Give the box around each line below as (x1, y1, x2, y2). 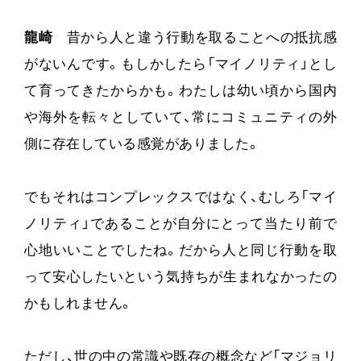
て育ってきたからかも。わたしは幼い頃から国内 (23, 85, 338, 99)
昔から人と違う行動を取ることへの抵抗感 (52, 31, 338, 46)
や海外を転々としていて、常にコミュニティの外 (23, 111, 338, 126)
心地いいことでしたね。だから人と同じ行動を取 (23, 244, 338, 259)
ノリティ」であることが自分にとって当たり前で (23, 218, 338, 232)
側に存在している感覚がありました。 (23, 138, 261, 152)
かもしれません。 (23, 297, 134, 312)
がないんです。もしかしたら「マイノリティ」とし (23, 58, 338, 73)
